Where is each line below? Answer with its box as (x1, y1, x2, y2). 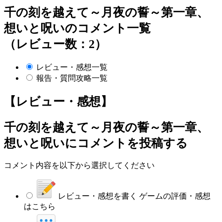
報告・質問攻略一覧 (36, 73, 108, 82)
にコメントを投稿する (65, 136, 188, 150)
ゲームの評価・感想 (139, 192, 211, 201)
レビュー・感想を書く (58, 192, 137, 201)
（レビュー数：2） (4, 37, 107, 51)
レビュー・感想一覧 (36, 62, 108, 71)
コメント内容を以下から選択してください (4, 161, 155, 170)
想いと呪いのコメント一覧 (4, 21, 151, 35)
